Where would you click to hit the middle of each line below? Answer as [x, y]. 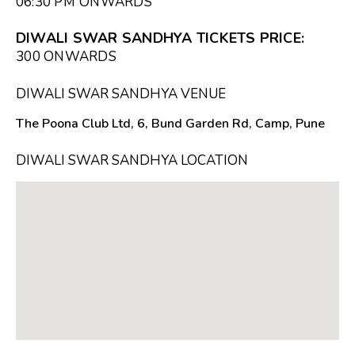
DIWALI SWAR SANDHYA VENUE [121, 94]
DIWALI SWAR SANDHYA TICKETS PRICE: [160, 38]
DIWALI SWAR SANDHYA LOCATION [132, 160]
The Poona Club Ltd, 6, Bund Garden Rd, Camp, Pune [170, 123]
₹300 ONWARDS [66, 56]
